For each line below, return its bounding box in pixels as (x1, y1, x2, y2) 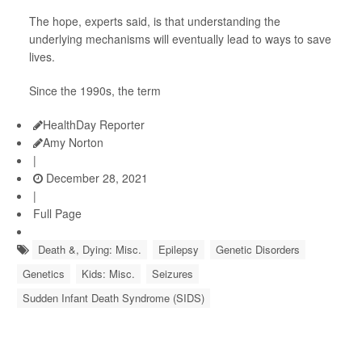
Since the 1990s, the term (29, 82, 161, 99)
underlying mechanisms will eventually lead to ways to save (29, 31, 331, 47)
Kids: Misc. (82, 266, 135, 281)
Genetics (23, 266, 65, 281)
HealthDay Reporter (43, 116, 145, 133)
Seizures (152, 266, 193, 281)
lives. (29, 48, 55, 65)
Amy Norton (43, 134, 103, 150)
